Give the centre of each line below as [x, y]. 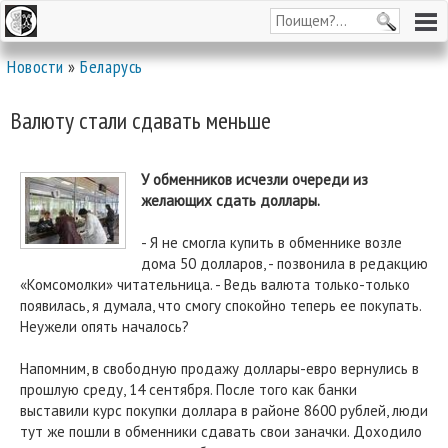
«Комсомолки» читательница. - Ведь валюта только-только [215, 284]
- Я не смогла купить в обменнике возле [271, 242]
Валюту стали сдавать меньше [140, 120]
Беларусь [111, 66]
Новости [35, 66]
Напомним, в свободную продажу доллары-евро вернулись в [219, 368]
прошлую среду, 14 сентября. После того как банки [188, 389]
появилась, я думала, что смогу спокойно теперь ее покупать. [220, 305]
